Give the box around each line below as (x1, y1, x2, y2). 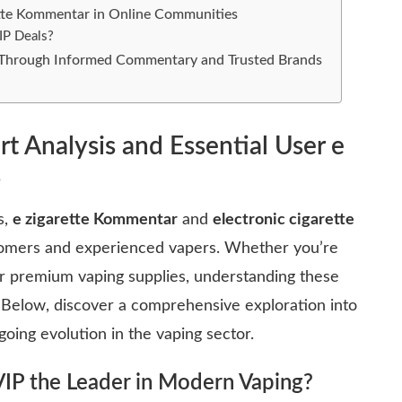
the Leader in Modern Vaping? (24, 371, 313, 394)
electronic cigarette (213, 211, 354, 228)
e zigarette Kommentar (13, 211, 178, 228)
